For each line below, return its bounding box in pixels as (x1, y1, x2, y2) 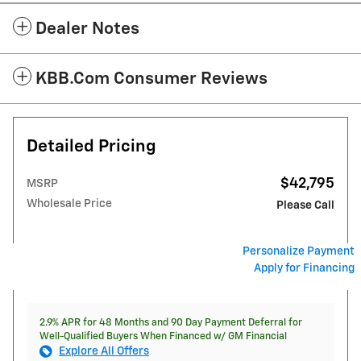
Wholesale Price (27, 198, 112, 210)
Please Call (276, 200, 334, 212)
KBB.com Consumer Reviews (35, 71, 268, 89)
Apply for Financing (254, 263, 355, 275)
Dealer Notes (35, 21, 139, 39)
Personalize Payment (243, 246, 355, 258)
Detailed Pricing (27, 139, 156, 156)
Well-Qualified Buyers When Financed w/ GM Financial (39, 331, 287, 342)
